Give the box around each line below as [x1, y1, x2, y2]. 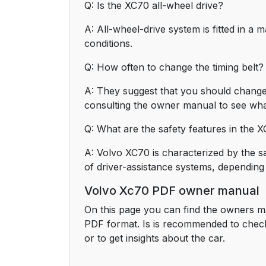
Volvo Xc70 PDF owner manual [84, 183, 259, 198]
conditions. [84, 37, 132, 49]
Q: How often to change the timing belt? [84, 61, 264, 73]
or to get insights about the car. [84, 232, 225, 244]
